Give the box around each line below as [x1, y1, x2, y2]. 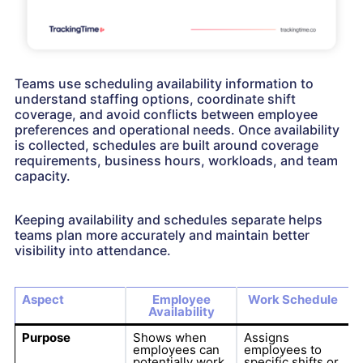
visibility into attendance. [15, 242, 171, 259]
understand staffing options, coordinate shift [15, 91, 296, 108]
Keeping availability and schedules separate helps [15, 211, 322, 228]
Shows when [132, 330, 207, 346]
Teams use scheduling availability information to [15, 75, 314, 92]
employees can [132, 342, 220, 358]
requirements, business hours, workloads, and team [15, 152, 338, 169]
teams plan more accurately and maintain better [15, 227, 310, 244]
